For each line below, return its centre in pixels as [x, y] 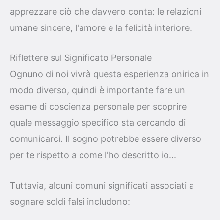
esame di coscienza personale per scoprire [98, 107]
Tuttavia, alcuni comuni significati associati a [102, 186]
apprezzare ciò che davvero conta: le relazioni [106, 11]
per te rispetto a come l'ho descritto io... [93, 155]
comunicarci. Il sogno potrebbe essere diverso [106, 139]
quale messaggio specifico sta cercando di [98, 123]
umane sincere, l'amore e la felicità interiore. [101, 27]
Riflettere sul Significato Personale [81, 58]
